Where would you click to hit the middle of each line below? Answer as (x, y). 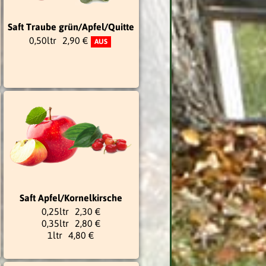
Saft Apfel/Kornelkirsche (71, 197)
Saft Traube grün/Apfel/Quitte (71, 26)
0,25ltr (55, 211)
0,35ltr (55, 223)
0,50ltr (42, 40)
